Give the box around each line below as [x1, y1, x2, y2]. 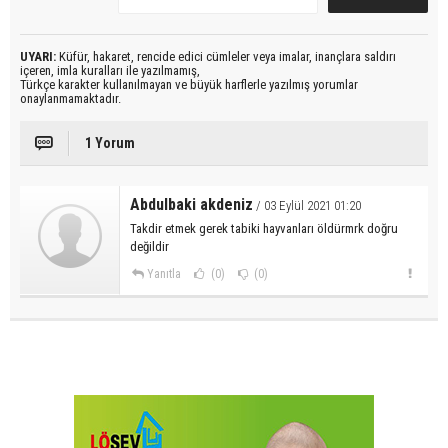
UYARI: [20, 49, 56, 65]
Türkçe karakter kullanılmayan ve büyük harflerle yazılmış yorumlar [20, 77, 358, 93]
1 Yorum [85, 135, 135, 152]
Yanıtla [146, 267, 181, 282]
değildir [130, 239, 169, 255]
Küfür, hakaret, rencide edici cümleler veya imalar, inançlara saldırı [56, 49, 396, 65]
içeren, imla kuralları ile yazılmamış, [20, 63, 200, 79]
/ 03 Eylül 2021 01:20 [253, 198, 361, 214]
